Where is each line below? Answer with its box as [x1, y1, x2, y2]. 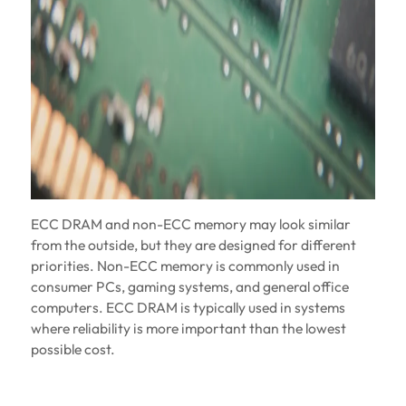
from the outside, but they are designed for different [30, 236, 356, 255]
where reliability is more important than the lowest [30, 319, 346, 338]
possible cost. [30, 340, 115, 359]
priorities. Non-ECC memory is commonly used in [30, 256, 340, 275]
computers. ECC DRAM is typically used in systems [30, 298, 345, 317]
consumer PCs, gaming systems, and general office [30, 277, 349, 296]
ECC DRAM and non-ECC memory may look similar [30, 215, 351, 234]
